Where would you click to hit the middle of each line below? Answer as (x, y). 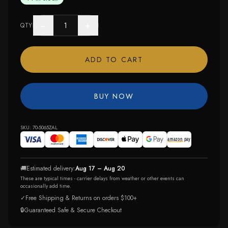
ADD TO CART (114, 60)
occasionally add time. (46, 186)
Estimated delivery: (51, 168)
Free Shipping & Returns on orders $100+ (81, 198)
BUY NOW (114, 96)
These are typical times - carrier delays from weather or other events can (102, 178)
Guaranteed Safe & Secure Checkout (73, 210)
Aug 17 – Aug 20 (100, 168)
